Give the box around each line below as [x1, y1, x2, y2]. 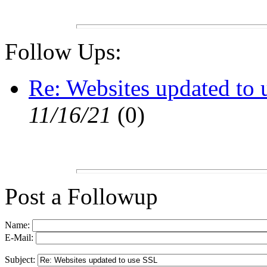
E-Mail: [5, 232, 36, 243]
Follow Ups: [5, 39, 122, 65]
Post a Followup [5, 184, 158, 210]
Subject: [5, 254, 38, 265]
